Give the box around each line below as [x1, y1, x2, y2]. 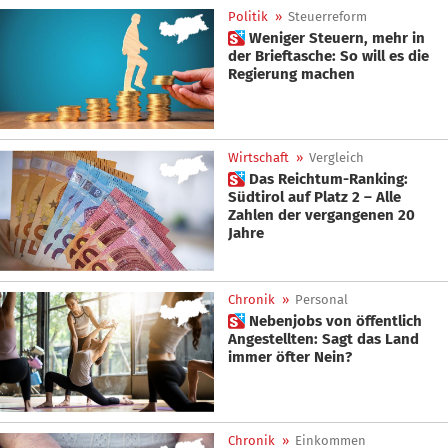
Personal [295, 291, 348, 307]
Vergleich [309, 150, 364, 166]
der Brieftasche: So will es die [228, 47, 429, 65]
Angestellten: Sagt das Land [228, 329, 419, 348]
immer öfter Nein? [228, 347, 352, 366]
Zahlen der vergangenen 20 [228, 206, 278, 225]
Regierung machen [228, 65, 355, 83]
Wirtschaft [228, 150, 289, 166]
